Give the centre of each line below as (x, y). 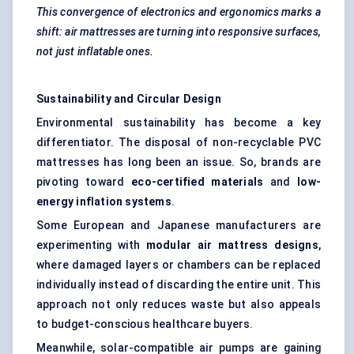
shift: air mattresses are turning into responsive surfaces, (179, 32)
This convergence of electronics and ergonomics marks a (179, 12)
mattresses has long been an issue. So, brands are (179, 162)
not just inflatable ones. (95, 52)
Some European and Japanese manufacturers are (179, 226)
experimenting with (91, 245)
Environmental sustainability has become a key (179, 123)
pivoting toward (84, 182)
